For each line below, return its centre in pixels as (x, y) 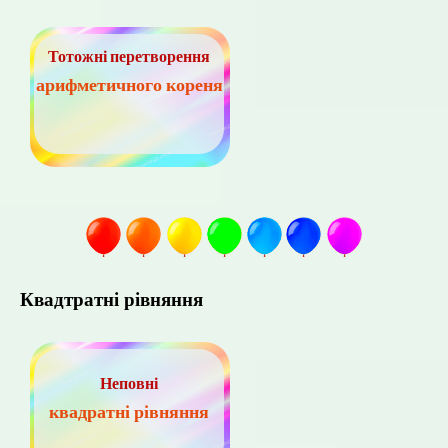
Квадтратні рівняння (111, 299)
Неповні (129, 384)
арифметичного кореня (129, 85)
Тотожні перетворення (129, 57)
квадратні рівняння (129, 412)
